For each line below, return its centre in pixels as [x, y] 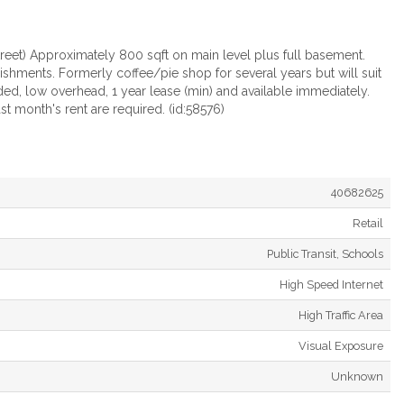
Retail [368, 223]
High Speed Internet [331, 284]
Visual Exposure [341, 345]
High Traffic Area [341, 315]
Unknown [357, 376]
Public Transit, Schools [325, 253]
